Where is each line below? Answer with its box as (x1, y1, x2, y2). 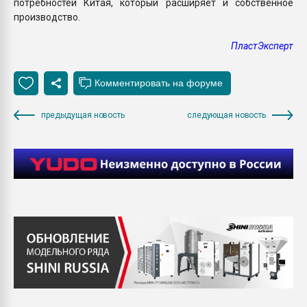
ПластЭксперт (231, 40, 293, 51)
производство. (14, 11, 80, 23)
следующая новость (187, 110, 266, 120)
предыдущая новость (41, 110, 125, 120)
